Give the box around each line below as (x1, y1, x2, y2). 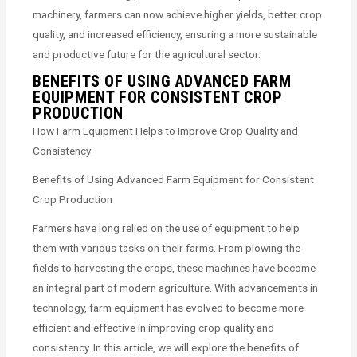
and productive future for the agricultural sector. (33, 48, 261, 61)
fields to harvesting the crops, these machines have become (33, 261, 316, 274)
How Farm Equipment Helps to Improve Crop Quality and (33, 124, 299, 138)
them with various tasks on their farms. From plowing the (33, 241, 301, 254)
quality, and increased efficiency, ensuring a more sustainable (33, 28, 318, 41)
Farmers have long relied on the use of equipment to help (33, 221, 300, 234)
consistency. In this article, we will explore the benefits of (33, 340, 300, 354)
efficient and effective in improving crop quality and (33, 320, 275, 334)
